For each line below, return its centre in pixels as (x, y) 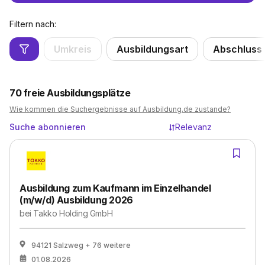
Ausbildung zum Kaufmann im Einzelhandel (115, 188)
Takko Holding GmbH (73, 213)
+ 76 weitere (108, 245)
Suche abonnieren (48, 127)
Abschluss (237, 49)
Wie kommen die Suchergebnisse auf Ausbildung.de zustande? (120, 109)
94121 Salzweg (57, 245)
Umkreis (73, 49)
